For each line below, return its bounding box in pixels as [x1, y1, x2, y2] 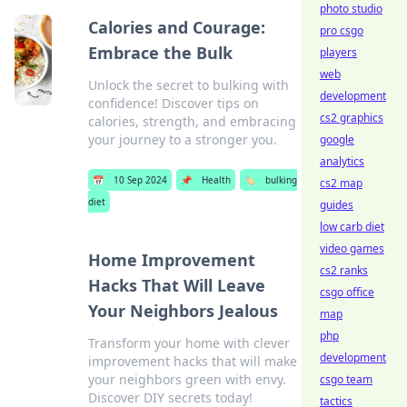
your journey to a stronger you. [88, 131, 278, 148]
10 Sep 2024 [114, 174, 168, 186]
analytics [320, 154, 364, 169]
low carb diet [320, 219, 384, 234]
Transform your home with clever [87, 334, 290, 352]
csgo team [320, 372, 372, 387]
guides [320, 197, 353, 213]
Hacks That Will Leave [87, 274, 265, 296]
